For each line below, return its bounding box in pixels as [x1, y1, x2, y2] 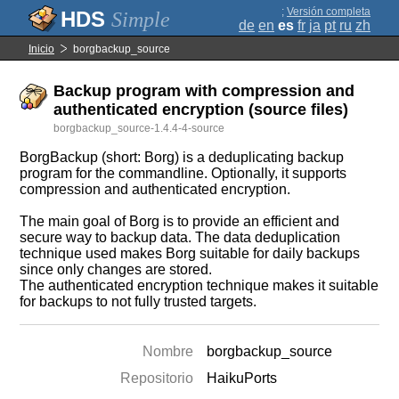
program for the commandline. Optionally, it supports [20, 166, 347, 181]
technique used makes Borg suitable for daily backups [20, 246, 361, 261]
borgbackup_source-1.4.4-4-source [53, 122, 225, 134]
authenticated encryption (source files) [53, 101, 349, 118]
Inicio [28, 43, 54, 55]
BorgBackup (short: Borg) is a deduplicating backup [20, 150, 345, 165]
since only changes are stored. [20, 262, 213, 277]
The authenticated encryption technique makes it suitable [20, 278, 379, 293]
